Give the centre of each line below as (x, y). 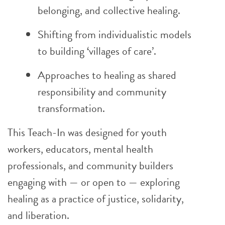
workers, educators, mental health (80, 149)
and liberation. (38, 215)
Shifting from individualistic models (115, 34)
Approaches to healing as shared (107, 75)
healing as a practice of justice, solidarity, (96, 199)
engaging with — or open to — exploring (94, 182)
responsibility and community (102, 92)
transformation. (71, 108)
